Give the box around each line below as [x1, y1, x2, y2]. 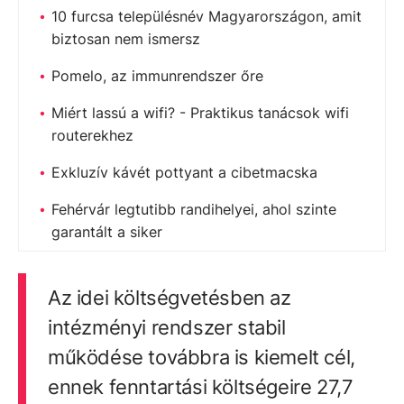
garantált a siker [51, 222, 162, 241]
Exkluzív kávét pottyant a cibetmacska [51, 162, 317, 181]
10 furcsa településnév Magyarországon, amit [51, 6, 362, 25]
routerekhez [51, 125, 133, 144]
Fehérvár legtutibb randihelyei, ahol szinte [51, 199, 336, 218]
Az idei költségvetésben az [47, 285, 291, 309]
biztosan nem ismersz [51, 29, 200, 48]
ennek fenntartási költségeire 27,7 [47, 374, 353, 399]
